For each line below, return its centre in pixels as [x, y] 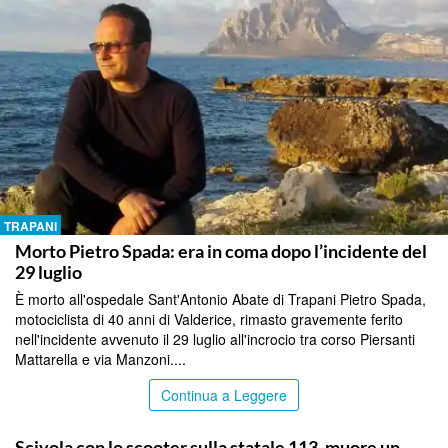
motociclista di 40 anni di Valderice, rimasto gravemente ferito [209, 318]
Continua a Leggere [224, 394]
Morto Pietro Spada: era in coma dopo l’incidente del [221, 250]
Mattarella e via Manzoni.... [100, 358]
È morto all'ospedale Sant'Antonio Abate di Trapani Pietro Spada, [220, 298]
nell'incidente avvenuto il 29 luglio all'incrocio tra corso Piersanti [215, 338]
